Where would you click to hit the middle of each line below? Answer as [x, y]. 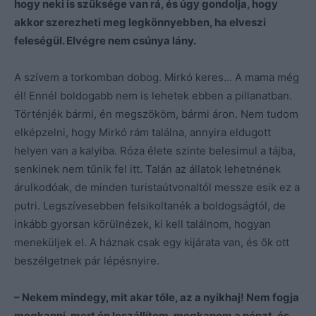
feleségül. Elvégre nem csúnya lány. [105, 40]
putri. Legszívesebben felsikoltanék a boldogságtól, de [150, 205]
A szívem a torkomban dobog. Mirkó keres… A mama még [157, 77]
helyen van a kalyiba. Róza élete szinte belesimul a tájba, [155, 150]
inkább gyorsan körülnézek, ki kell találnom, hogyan [142, 224]
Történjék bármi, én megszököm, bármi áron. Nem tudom [156, 114]
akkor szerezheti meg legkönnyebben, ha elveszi [140, 22]
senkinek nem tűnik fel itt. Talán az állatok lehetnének [147, 169]
